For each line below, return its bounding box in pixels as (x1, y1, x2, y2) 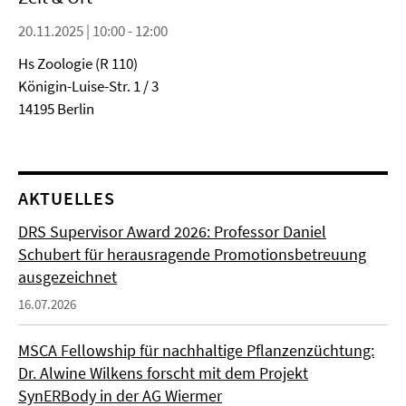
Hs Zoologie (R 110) (18, 53, 138, 73)
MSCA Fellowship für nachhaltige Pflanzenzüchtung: (18, 340, 374, 361)
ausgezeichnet (18, 266, 117, 287)
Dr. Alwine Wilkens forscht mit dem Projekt (18, 362, 308, 383)
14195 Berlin (18, 99, 94, 119)
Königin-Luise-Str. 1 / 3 (18, 76, 159, 96)
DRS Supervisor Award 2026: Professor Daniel (18, 221, 326, 242)
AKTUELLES (18, 187, 115, 209)
